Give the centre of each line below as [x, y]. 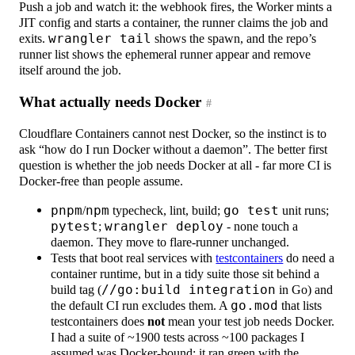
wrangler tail [100, 39]
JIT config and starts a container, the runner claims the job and [174, 23]
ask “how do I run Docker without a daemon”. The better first [174, 150]
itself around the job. [71, 71]
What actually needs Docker [111, 102]
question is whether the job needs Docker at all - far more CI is [176, 166]
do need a [309, 258]
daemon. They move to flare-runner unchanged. [170, 242]
